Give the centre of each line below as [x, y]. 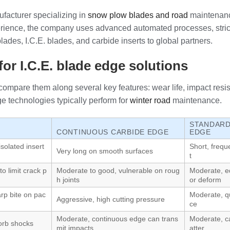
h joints [68, 179]
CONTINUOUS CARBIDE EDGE [113, 132]
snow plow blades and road [138, 15]
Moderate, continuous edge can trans [117, 218]
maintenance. [196, 101]
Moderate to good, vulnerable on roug [118, 170]
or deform [205, 179]
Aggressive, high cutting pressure [111, 199]
